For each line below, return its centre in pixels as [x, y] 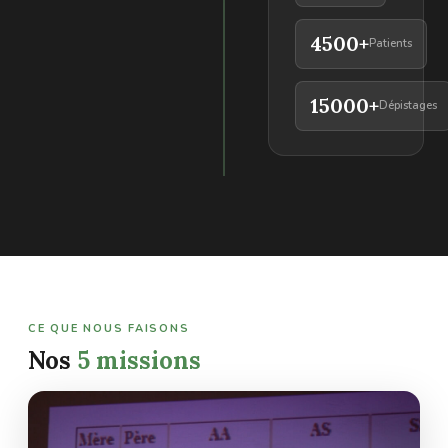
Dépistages [408, 106]
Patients [390, 44]
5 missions [139, 360]
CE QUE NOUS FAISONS [109, 328]
